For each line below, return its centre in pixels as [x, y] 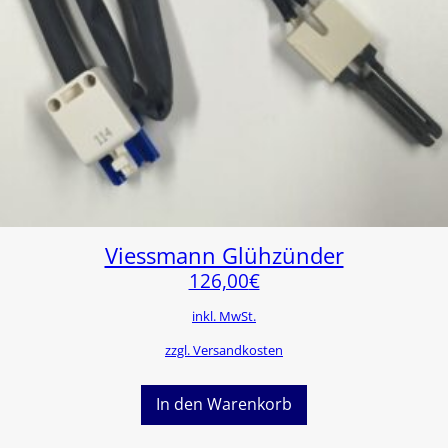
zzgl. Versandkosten [224, 349]
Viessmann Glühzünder [224, 255]
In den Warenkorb [224, 404]
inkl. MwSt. [224, 315]
